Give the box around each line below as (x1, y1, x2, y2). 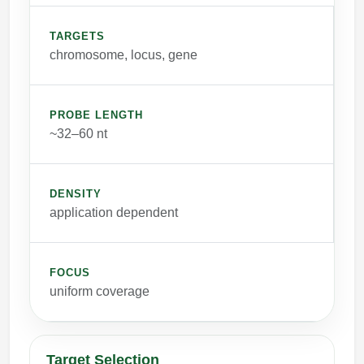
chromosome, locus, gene (50, 48, 197, 63)
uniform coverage (50, 284, 149, 299)
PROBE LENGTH (50, 109, 144, 122)
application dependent (50, 206, 178, 220)
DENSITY (50, 188, 102, 201)
